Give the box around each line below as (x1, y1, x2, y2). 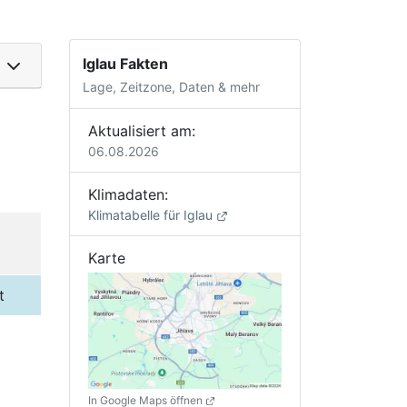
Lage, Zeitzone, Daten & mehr (83, 79, 261, 95)
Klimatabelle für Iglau (88, 206, 216, 223)
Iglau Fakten (83, 55, 169, 74)
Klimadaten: (88, 184, 168, 203)
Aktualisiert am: (88, 121, 195, 140)
